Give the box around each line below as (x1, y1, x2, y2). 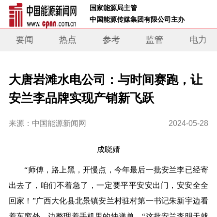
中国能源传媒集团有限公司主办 (90, 15, 195, 23)
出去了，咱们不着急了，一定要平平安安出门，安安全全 (8, 181, 209, 190)
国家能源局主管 (90, 3, 139, 12)
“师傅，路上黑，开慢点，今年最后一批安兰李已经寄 (8, 166, 209, 174)
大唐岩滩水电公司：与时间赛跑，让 (8, 73, 202, 87)
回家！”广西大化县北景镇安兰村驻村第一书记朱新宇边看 (8, 197, 209, 205)
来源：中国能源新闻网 (8, 119, 86, 128)
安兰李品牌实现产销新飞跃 (8, 91, 154, 105)
